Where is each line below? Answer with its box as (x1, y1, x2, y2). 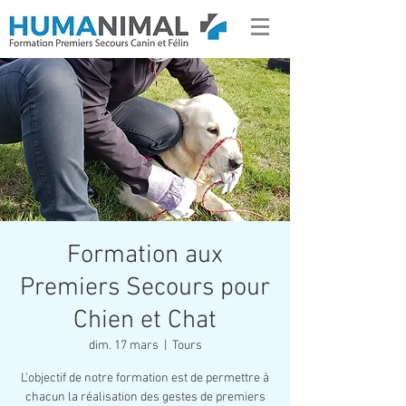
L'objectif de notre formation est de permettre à (21, 371, 269, 386)
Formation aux (67, 240, 223, 271)
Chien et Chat (73, 305, 217, 336)
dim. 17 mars (88, 338, 159, 353)
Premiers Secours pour (20, 273, 270, 304)
